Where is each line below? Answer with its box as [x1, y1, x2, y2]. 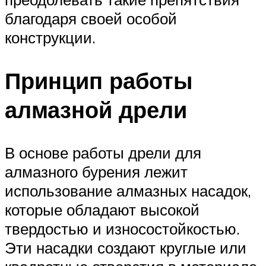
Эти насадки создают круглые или [5, 237, 246, 257]
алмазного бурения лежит [5, 161, 188, 181]
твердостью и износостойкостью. [5, 218, 240, 238]
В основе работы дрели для [5, 142, 201, 162]
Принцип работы [5, 65, 192, 95]
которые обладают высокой [5, 199, 199, 219]
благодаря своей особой [5, 8, 177, 28]
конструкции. [5, 27, 96, 47]
